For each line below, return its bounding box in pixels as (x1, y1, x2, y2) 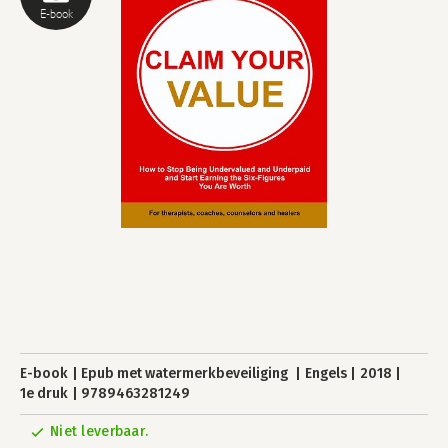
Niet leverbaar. (50, 423, 149, 440)
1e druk (20, 385, 68, 402)
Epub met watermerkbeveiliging (81, 365, 292, 382)
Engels (304, 365, 347, 382)
